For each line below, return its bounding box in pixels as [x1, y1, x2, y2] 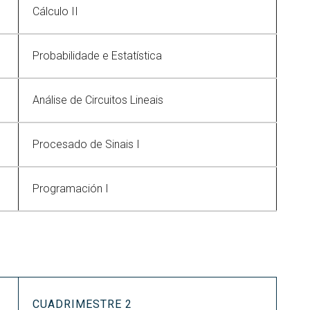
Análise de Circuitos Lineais [33, 93, 163, 107]
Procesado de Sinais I [33, 138, 140, 151]
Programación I [33, 182, 109, 195]
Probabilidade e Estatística [33, 49, 162, 62]
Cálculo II [33, 5, 78, 18]
